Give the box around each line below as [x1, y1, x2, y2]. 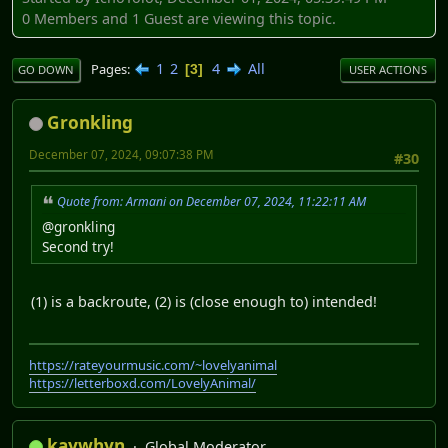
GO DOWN [18, 62, 74, 78]
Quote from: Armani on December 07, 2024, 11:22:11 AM [57, 193, 366, 211]
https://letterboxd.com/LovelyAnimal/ [29, 373, 256, 392]
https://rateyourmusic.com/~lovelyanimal [29, 355, 277, 374]
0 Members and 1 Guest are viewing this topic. [22, 8, 336, 28]
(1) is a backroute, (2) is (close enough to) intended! [31, 292, 377, 312]
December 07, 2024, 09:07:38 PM [29, 147, 214, 163]
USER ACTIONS [349, 62, 427, 78]
